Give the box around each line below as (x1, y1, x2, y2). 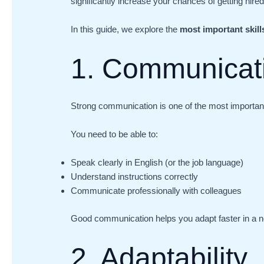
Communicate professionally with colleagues (71, 186, 242, 196)
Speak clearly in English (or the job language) (71, 157, 244, 168)
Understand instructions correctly (71, 171, 199, 182)
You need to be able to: (71, 129, 159, 140)
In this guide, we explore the (71, 24, 180, 35)
